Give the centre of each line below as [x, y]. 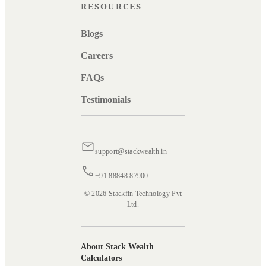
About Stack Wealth [117, 247]
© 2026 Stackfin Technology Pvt [133, 194]
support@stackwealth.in [131, 152]
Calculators [101, 258]
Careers [97, 56]
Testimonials [106, 100]
